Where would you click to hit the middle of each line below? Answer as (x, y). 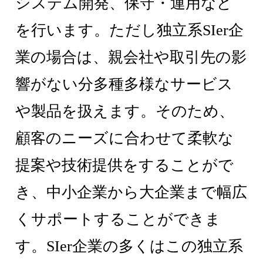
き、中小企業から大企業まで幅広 (131, 193)
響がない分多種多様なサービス (124, 85)
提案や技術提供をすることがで (125, 166)
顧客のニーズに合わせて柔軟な (125, 139)
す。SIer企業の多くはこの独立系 (129, 247)
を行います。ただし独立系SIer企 (130, 31)
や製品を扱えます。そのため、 (125, 112)
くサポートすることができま (118, 220)
